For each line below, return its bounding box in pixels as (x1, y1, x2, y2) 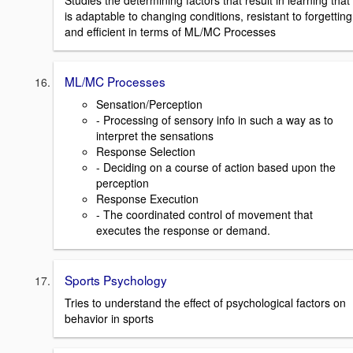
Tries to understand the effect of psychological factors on (65, 294, 346, 310)
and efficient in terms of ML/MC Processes (65, 24, 276, 40)
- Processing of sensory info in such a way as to (96, 112, 333, 128)
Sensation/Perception (96, 96, 203, 112)
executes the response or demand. (96, 222, 270, 238)
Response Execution (96, 191, 199, 206)
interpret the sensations (96, 128, 214, 143)
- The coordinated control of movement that (96, 206, 313, 222)
